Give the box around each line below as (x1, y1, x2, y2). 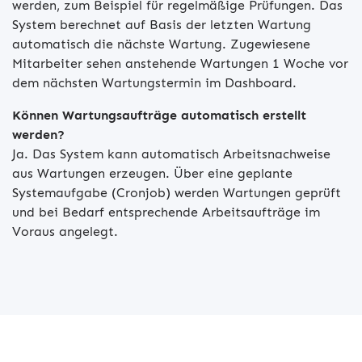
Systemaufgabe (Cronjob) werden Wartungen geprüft (12, 185, 341, 200)
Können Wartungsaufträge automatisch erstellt (12, 107, 306, 123)
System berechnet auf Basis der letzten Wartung (12, 17, 311, 32)
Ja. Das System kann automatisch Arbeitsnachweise (12, 146, 330, 162)
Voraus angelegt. (12, 224, 118, 239)
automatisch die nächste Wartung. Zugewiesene (12, 36, 310, 52)
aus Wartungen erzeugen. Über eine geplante (12, 166, 293, 181)
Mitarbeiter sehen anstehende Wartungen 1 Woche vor (12, 56, 348, 71)
